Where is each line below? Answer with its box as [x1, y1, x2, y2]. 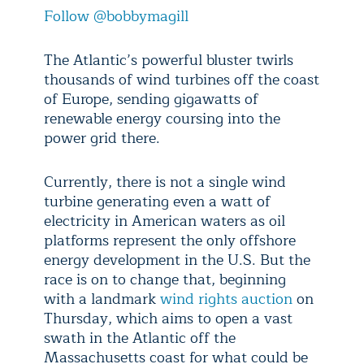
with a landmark [44, 287, 160, 311]
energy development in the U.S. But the [44, 248, 310, 272]
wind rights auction [160, 287, 292, 311]
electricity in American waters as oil [44, 209, 285, 233]
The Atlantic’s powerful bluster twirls [44, 48, 293, 72]
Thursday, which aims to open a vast [44, 306, 292, 331]
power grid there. [44, 126, 160, 150]
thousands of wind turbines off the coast [44, 67, 319, 92]
